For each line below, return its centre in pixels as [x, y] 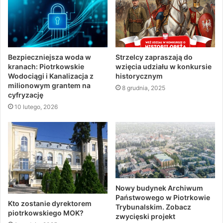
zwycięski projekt [145, 216]
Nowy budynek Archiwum [159, 188]
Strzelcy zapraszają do [154, 57]
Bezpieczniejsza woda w [50, 57]
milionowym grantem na [49, 85]
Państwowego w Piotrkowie [163, 197]
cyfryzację [26, 95]
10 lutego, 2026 [36, 107]
